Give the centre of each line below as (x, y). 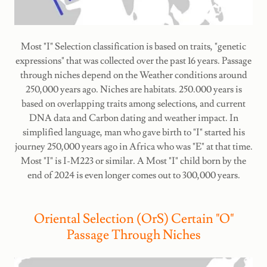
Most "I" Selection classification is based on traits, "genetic (133, 46)
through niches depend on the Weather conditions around (133, 75)
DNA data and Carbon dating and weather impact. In (133, 118)
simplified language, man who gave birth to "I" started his (133, 132)
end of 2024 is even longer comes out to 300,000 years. (133, 175)
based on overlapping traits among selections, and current (133, 103)
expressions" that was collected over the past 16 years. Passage (133, 60)
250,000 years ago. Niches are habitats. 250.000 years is (133, 89)
